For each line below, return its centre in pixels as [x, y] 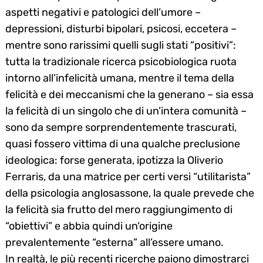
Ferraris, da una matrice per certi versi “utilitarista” [128, 176]
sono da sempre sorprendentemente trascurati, [121, 127]
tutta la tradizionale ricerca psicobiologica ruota [121, 61]
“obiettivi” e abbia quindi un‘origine [89, 226]
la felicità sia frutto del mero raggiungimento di [119, 209]
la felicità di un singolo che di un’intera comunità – [126, 111]
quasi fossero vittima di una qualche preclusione [123, 144]
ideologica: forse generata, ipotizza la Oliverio [114, 160]
